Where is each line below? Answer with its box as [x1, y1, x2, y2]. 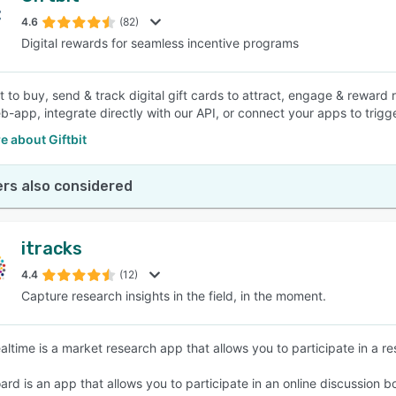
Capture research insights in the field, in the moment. [21, 288, 326, 303]
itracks [21, 238, 82, 259]
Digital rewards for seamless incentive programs [21, 35, 299, 50]
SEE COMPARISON [142, 80, 245, 95]
